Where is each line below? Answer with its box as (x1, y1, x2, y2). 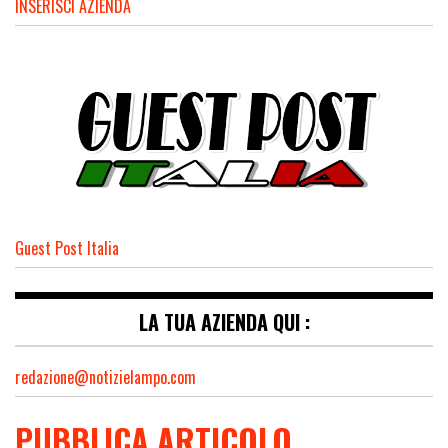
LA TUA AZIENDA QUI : (138, 307, 310, 338)
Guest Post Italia (15, 236, 119, 261)
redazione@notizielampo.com (15, 365, 196, 390)
